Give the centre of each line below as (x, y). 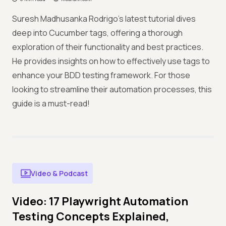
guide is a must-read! (51, 103)
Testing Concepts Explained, (91, 216)
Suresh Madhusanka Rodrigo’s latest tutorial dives (104, 19)
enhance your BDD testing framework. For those (101, 75)
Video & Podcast (59, 173)
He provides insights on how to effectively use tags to (111, 61)
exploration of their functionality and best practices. (108, 47)
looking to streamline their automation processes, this (112, 89)
